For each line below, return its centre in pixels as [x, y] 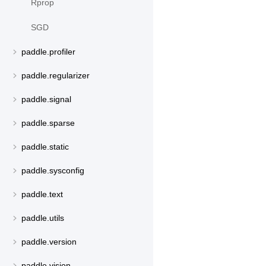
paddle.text [42, 194]
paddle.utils [43, 218]
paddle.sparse [48, 123]
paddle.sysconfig [53, 171]
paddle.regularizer [56, 76]
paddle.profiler [48, 52]
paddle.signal [46, 99]
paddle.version [49, 242]
